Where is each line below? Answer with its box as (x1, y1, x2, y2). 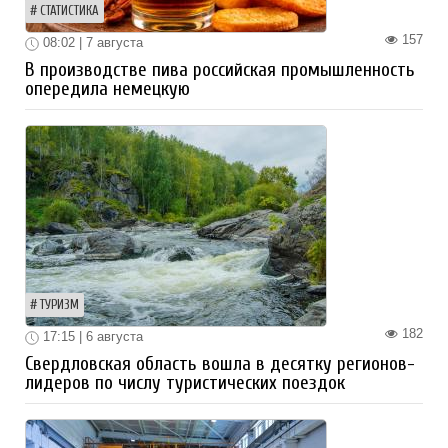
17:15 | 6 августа (39, 328, 143, 344)
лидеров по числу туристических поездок (25, 371, 345, 394)
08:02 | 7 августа (39, 35, 143, 51)
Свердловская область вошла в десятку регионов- (25, 352, 415, 375)
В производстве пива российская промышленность (25, 58, 415, 81)
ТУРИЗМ (40, 297, 79, 312)
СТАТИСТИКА (40, 4, 99, 19)
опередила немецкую (25, 77, 190, 100)
